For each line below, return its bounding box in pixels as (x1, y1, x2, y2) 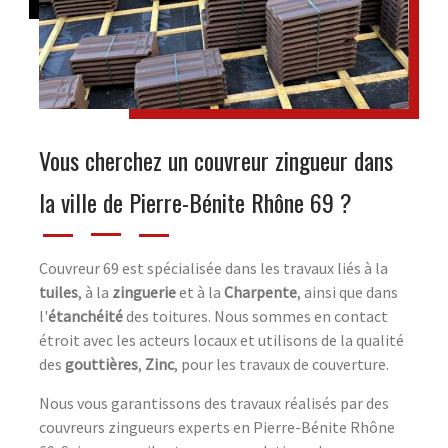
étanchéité (48, 306, 123, 327)
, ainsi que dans (297, 282, 398, 303)
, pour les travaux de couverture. (174, 354, 389, 375)
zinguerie (112, 282, 176, 303)
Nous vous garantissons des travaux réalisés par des (39, 393, 389, 414)
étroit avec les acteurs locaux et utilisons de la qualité (39, 330, 404, 351)
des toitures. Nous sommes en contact (123, 306, 388, 327)
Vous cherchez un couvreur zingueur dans (39, 142, 393, 179)
